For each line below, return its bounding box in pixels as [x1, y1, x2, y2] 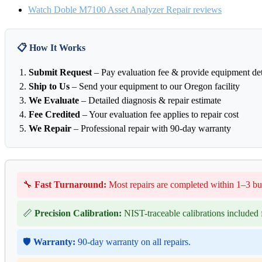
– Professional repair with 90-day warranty [71, 123, 231, 134]
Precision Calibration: [35, 208, 122, 219]
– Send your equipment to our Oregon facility [70, 81, 240, 92]
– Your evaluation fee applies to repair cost [80, 109, 239, 120]
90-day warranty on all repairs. [75, 237, 191, 247]
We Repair [29, 123, 71, 134]
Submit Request [29, 67, 92, 78]
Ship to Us [29, 81, 70, 92]
